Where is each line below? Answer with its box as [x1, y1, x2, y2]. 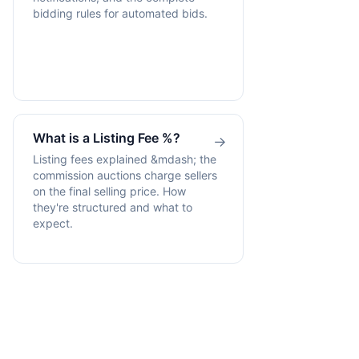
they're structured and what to [33, 200, 192, 214]
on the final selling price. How [33, 184, 186, 198]
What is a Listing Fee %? [33, 130, 180, 147]
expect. [33, 216, 73, 230]
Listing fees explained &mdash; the [33, 151, 216, 166]
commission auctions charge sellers [33, 167, 217, 182]
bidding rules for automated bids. [33, 6, 208, 21]
